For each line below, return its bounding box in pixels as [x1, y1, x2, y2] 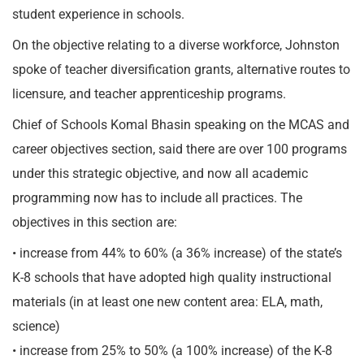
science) [12, 318, 60, 334]
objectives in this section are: [12, 214, 180, 230]
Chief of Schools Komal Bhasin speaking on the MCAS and [12, 117, 349, 132]
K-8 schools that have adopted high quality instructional [12, 270, 331, 285]
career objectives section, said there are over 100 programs [12, 141, 347, 157]
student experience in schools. [12, 6, 188, 22]
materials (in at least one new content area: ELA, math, [12, 294, 323, 310]
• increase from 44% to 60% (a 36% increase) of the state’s [12, 245, 342, 261]
